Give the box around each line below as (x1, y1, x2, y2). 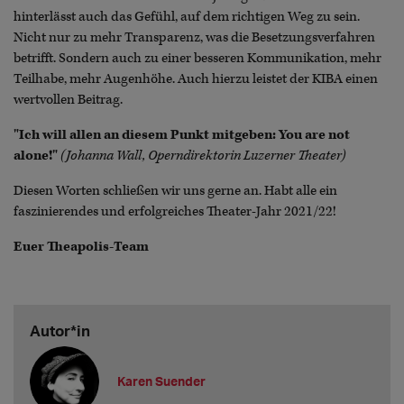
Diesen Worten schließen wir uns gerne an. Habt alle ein (14, 182, 337, 200)
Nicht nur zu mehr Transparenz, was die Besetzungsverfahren (14, 28, 375, 46)
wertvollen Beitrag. (14, 90, 123, 108)
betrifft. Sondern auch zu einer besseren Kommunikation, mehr (14, 49, 381, 67)
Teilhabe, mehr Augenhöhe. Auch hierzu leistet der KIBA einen (14, 69, 378, 87)
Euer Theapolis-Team (14, 238, 149, 256)
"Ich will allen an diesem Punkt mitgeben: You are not (14, 125, 350, 143)
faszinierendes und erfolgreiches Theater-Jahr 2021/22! (14, 203, 336, 221)
